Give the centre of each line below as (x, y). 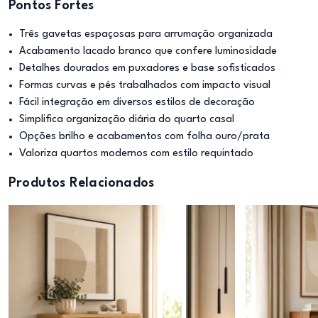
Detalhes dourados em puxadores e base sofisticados (147, 68)
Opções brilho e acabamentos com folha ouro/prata (144, 137)
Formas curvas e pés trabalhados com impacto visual (145, 86)
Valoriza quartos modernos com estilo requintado (136, 154)
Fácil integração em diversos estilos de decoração (137, 103)
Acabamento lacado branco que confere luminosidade (148, 51)
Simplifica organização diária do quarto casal (127, 120)
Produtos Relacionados (82, 183)
